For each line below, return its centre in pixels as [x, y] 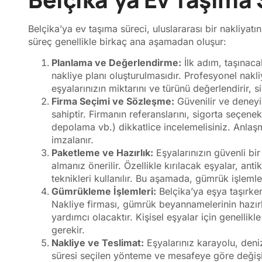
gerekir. [68, 230]
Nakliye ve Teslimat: [98, 243]
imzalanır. [73, 140]
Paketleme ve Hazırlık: [102, 153]
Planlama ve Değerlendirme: [116, 63]
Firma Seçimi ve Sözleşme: [113, 101]
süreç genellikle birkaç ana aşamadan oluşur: [127, 42]
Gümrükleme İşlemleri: [104, 192]
